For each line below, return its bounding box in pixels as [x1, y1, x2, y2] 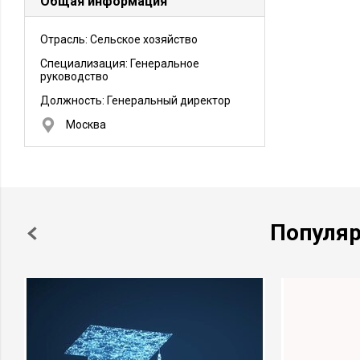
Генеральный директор [107, 94, 231, 107]
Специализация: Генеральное [40, 57, 199, 70]
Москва [66, 118, 106, 131]
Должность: [40, 94, 107, 107]
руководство [40, 70, 108, 83]
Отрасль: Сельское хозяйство [40, 33, 198, 46]
